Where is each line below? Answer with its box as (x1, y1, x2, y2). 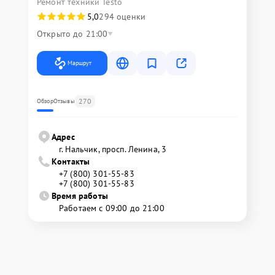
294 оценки (99, 11, 145, 22)
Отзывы (53, 97, 75, 105)
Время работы (52, 190, 108, 201)
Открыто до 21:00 (37, 28, 108, 39)
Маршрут (68, 59, 91, 67)
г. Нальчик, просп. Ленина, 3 (59, 144, 167, 155)
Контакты (52, 156, 90, 167)
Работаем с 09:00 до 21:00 (59, 203, 165, 214)
